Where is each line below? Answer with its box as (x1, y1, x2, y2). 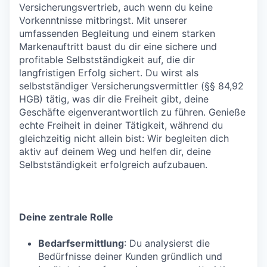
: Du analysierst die (124, 237, 210, 249)
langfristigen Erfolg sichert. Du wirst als (19, 66, 198, 79)
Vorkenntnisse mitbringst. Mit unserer (19, 14, 187, 26)
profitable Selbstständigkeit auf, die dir (19, 53, 195, 66)
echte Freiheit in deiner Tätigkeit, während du (19, 119, 223, 131)
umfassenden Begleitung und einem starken (19, 27, 215, 39)
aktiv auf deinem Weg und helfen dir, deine (19, 145, 211, 157)
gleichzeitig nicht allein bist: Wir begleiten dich (19, 132, 229, 144)
